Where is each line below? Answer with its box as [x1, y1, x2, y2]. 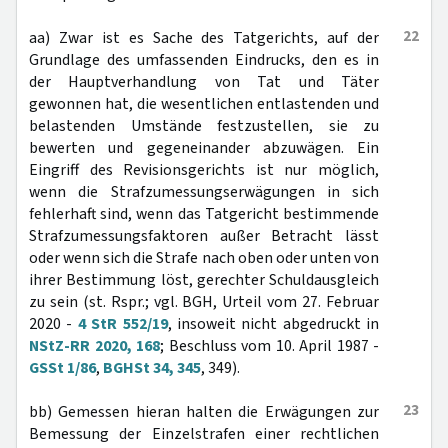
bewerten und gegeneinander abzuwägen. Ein [29, 137, 379, 159]
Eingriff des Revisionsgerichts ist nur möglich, [29, 159, 379, 181]
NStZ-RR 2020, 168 [29, 335, 160, 357]
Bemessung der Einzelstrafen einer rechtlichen [29, 423, 379, 445]
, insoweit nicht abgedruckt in [167, 313, 379, 335]
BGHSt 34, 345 [103, 357, 201, 379]
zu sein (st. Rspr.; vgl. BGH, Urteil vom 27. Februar [29, 291, 379, 313]
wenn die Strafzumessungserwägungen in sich [29, 181, 379, 203]
